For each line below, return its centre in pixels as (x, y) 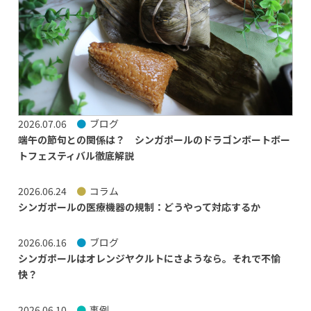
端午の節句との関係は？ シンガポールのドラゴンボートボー (154, 140)
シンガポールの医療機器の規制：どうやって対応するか (139, 207)
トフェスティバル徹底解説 (76, 156)
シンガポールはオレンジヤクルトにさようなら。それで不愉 (149, 259)
